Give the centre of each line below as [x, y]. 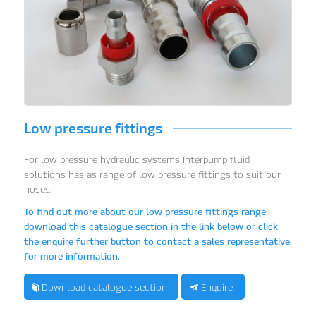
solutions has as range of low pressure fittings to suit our [152, 174]
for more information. [71, 256]
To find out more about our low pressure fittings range [145, 212]
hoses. [37, 189]
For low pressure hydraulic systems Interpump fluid [136, 159]
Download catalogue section [104, 287]
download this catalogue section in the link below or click [151, 226]
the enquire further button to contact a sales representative [157, 241]
